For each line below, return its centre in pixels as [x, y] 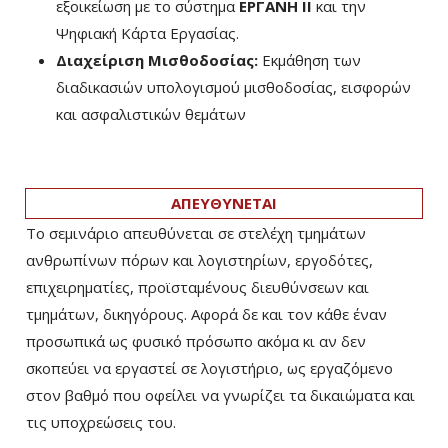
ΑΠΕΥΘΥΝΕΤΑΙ [224, 203]
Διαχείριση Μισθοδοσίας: [157, 60]
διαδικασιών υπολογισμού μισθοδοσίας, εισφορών [233, 87]
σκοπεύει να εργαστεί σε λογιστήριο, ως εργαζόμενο [209, 368]
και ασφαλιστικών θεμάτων [151, 114]
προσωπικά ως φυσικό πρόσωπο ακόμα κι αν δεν [196, 341]
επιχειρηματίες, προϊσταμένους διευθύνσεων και [197, 287]
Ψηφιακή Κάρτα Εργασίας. [147, 33]
